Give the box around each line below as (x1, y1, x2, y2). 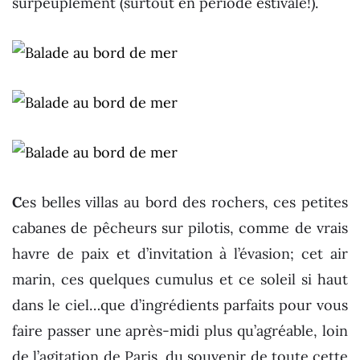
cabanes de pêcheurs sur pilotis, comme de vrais (12, 219, 348, 238)
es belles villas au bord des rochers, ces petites (22, 193, 348, 212)
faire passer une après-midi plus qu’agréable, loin (12, 321, 348, 341)
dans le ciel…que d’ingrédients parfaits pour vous (12, 296, 348, 315)
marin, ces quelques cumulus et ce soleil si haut (12, 270, 348, 289)
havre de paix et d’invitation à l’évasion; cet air (12, 244, 348, 264)
